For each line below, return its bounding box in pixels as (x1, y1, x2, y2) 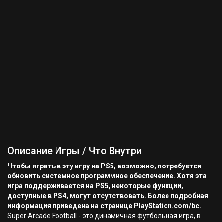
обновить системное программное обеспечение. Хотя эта (7, 172, 207, 180)
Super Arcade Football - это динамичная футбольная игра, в (7, 212, 201, 220)
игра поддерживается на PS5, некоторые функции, (7, 182, 183, 190)
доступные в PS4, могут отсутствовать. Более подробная (7, 192, 208, 200)
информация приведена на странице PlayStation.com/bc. (7, 202, 201, 210)
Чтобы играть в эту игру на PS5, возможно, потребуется (7, 162, 201, 170)
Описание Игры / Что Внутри (7, 145, 142, 157)
